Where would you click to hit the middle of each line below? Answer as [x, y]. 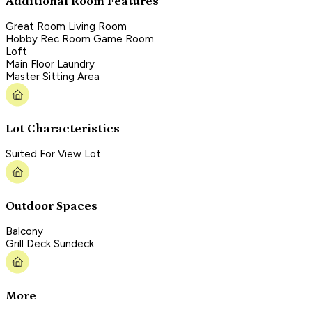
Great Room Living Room [66, 27]
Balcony [24, 232]
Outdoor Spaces [52, 206]
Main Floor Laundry [50, 64]
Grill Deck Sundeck [50, 244]
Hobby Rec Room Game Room [80, 39]
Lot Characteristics [63, 128]
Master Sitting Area [53, 77]
